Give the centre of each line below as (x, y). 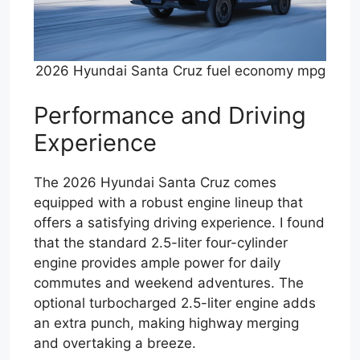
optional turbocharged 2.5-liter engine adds (175, 303)
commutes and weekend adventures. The (169, 282)
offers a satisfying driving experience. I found (179, 222)
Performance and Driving (170, 115)
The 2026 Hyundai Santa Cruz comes (155, 182)
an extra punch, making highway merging (166, 323)
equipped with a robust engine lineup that (168, 202)
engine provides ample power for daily (157, 262)
